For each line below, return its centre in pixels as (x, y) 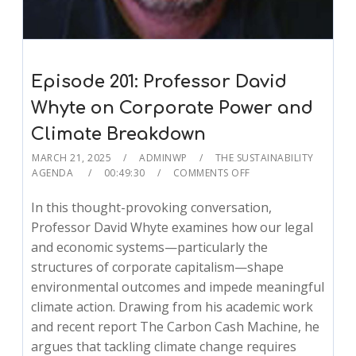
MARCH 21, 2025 (72, 158)
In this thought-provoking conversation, (152, 208)
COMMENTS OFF (211, 173)
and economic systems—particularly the (150, 248)
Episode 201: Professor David (159, 82)
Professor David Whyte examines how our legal (172, 228)
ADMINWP (163, 158)
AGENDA (54, 173)
